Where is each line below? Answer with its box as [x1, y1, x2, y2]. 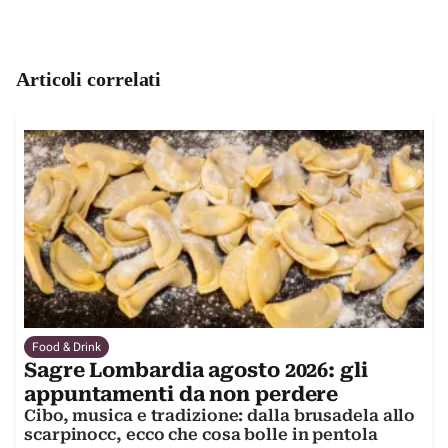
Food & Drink [32, 339, 101, 354]
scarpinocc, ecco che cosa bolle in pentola [24, 424, 378, 444]
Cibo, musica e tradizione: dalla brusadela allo [24, 405, 416, 425]
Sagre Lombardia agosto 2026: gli [24, 357, 368, 382]
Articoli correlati [16, 67, 162, 90]
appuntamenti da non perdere [24, 381, 339, 406]
